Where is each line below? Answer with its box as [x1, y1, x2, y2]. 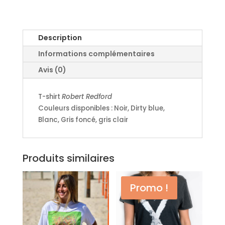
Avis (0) [38, 64, 66, 75]
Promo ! [130, 180, 169, 195]
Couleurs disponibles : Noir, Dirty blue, [38, 103, 165, 113]
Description [38, 32, 82, 43]
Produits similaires [22, 151, 115, 165]
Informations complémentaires [38, 48, 155, 59]
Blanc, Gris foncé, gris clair [38, 115, 128, 125]
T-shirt [38, 91, 62, 101]
